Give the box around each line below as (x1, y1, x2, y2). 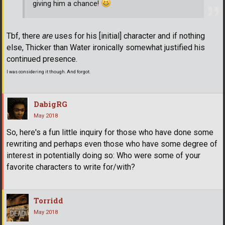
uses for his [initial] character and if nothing (53, 31, 205, 41)
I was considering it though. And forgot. (7, 69, 90, 74)
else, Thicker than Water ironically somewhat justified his (7, 42, 205, 52)
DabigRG (34, 98, 67, 109)
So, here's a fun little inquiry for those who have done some (7, 127, 213, 137)
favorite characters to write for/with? (7, 162, 135, 172)
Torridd (34, 195, 63, 205)
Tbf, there (7, 31, 42, 41)
